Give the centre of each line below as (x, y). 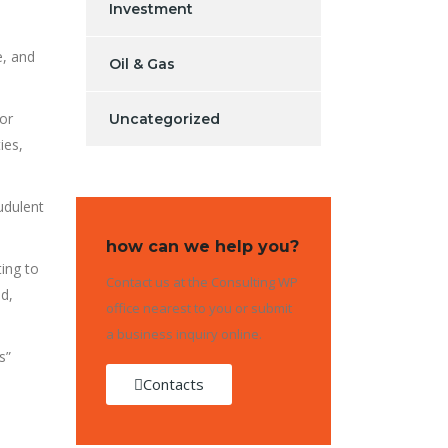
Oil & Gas (142, 63)
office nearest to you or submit (199, 307)
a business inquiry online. (184, 333)
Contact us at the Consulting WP (202, 281)
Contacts (173, 383)
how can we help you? (202, 246)
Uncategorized (164, 118)
